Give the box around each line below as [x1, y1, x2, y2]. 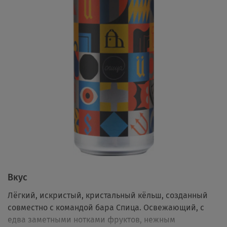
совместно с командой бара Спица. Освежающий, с [8, 203, 204, 213]
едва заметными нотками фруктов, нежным [8, 215, 175, 225]
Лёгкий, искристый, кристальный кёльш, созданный [8, 191, 208, 201]
